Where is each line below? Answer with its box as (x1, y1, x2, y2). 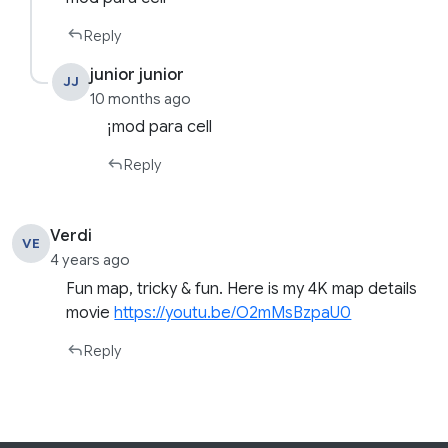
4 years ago (50, 251, 131, 270)
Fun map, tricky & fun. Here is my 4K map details (66, 279, 418, 300)
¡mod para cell (106, 117, 213, 138)
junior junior (90, 64, 185, 85)
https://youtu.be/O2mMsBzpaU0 (114, 303, 352, 324)
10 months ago (90, 89, 192, 108)
